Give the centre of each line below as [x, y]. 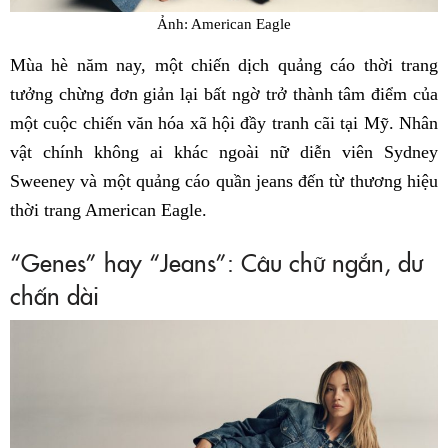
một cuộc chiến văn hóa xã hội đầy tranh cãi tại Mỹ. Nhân [224, 123]
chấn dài [54, 295]
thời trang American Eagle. [108, 210]
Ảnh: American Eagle [224, 23]
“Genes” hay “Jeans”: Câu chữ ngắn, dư [216, 262]
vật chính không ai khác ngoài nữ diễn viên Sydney [224, 152]
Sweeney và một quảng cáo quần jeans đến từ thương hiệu [224, 181]
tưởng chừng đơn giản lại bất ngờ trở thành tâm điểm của [224, 94]
